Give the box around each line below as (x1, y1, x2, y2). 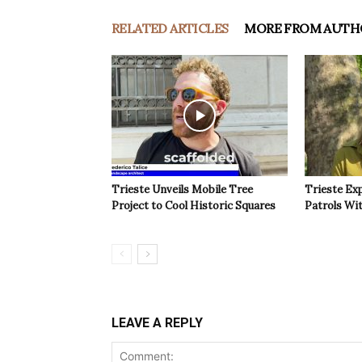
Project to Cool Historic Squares (112, 199, 276, 213)
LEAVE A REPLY (112, 315, 203, 331)
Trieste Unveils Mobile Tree (112, 183, 253, 197)
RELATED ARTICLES (112, 20, 229, 37)
